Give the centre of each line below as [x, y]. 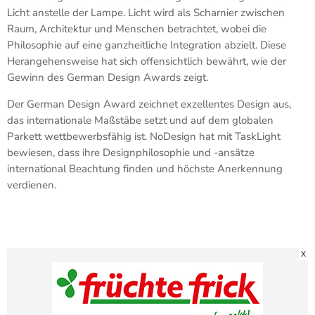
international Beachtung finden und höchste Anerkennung [145, 168]
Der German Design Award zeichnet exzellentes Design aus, [149, 104]
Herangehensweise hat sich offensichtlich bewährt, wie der [147, 61]
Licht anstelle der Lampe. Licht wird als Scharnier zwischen [146, 12]
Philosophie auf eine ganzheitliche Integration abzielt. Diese [147, 45]
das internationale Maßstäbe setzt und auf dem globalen [140, 120]
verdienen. [32, 185]
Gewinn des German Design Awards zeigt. [108, 77]
